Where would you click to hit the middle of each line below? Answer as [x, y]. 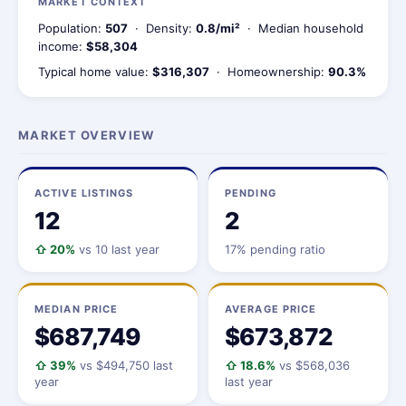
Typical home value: [95, 72]
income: [62, 46]
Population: [72, 28]
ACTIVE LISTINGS [84, 193]
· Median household [302, 28]
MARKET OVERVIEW [87, 135]
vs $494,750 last [125, 365]
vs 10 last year [117, 249]
